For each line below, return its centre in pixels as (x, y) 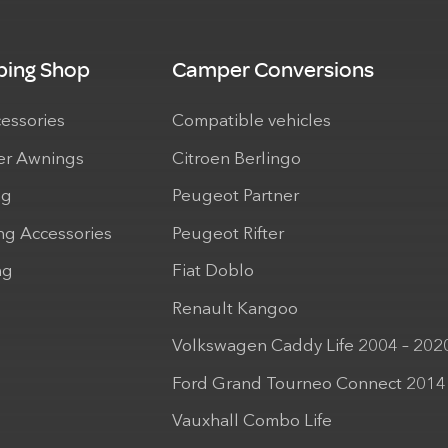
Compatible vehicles (251, 122)
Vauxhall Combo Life (252, 422)
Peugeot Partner (235, 197)
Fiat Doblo (213, 272)
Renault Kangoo (235, 309)
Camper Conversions (273, 69)
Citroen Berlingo (236, 159)
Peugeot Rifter (228, 234)
